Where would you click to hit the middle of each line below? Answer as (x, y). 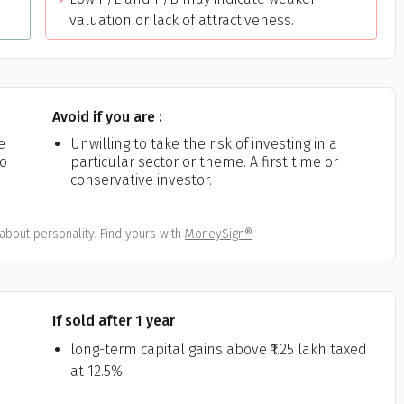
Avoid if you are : (107, 117)
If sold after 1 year (113, 321)
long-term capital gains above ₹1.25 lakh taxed (218, 349)
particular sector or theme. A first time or (204, 162)
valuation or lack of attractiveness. (181, 20)
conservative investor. (141, 180)
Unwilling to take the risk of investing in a (203, 144)
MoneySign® (219, 234)
